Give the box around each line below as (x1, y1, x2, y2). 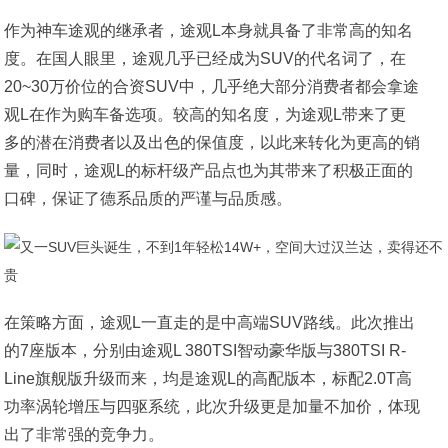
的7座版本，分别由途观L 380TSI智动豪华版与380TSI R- (4, 342, 407, 359)
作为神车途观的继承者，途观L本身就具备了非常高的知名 (4, 22, 414, 39)
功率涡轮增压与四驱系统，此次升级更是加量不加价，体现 (4, 398, 421, 415)
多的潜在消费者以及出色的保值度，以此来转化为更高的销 (4, 134, 421, 151)
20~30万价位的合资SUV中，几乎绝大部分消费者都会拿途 (4, 78, 420, 95)
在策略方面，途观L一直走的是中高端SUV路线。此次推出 (4, 314, 416, 331)
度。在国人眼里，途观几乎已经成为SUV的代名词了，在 (4, 50, 407, 67)
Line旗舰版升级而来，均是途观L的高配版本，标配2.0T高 (4, 370, 413, 387)
